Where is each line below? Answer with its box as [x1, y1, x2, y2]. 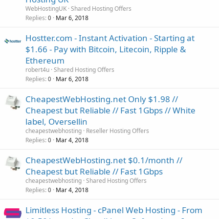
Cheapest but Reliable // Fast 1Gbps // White [25, 104, 196, 116]
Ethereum [25, 54, 65, 66]
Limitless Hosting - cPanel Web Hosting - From [25, 204, 202, 216]
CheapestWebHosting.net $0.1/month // [25, 154, 182, 166]
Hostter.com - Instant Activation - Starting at [25, 32, 195, 44]
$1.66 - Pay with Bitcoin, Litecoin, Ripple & [25, 43, 186, 55]
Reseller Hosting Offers [86, 126, 149, 135]
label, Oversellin [25, 115, 88, 127]
